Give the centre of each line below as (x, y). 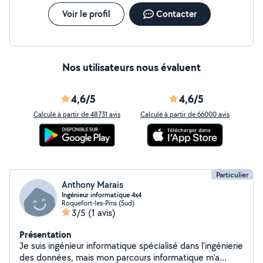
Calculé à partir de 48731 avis (77, 114)
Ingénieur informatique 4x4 (102, 195)
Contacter (176, 14)
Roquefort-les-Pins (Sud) (98, 203)
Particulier (232, 175)
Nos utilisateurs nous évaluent (131, 67)
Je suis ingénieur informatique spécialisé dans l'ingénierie (131, 246)
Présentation (45, 234)
